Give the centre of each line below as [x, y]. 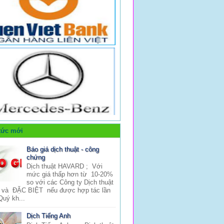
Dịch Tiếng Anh [49, 216]
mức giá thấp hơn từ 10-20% [71, 174]
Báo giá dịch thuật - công [63, 149]
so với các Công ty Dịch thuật [70, 182]
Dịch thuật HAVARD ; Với [65, 166]
